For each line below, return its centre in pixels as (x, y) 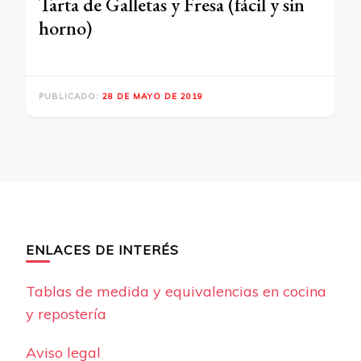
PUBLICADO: (71, 96)
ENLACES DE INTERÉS (102, 249)
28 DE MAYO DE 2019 (153, 96)
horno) (65, 27)
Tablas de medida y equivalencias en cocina (176, 291)
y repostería (66, 313)
